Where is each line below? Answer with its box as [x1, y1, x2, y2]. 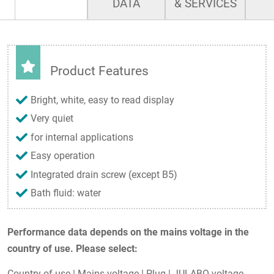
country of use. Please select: [7, 242, 138, 254]
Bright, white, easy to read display [31, 94, 174, 106]
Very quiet [31, 113, 73, 125]
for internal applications [31, 131, 133, 143]
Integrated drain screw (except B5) [31, 168, 177, 180]
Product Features [50, 63, 149, 78]
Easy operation [31, 150, 95, 162]
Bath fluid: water [31, 187, 101, 199]
